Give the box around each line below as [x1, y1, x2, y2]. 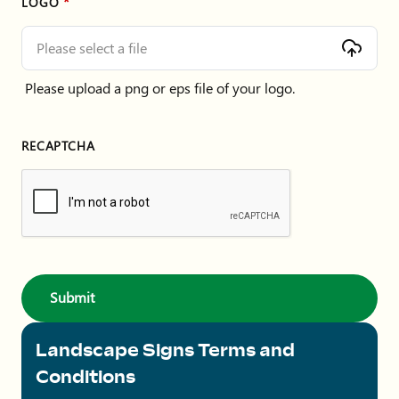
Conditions [36, 365, 135, 387]
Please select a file [37, 37, 147, 57]
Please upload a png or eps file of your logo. [25, 77, 295, 97]
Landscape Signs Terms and [36, 338, 295, 361]
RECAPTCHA [21, 136, 95, 154]
